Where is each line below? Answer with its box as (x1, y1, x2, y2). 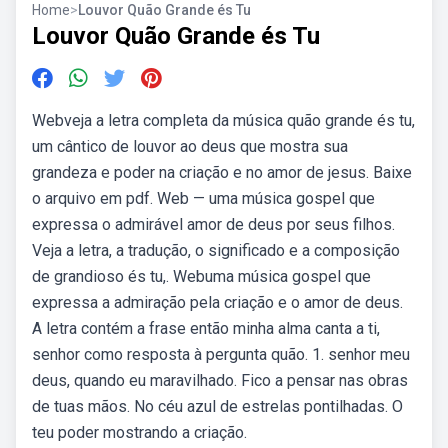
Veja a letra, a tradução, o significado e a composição (32, 241, 400, 260)
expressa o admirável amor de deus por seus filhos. (32, 215, 395, 234)
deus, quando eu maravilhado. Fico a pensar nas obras (32, 371, 408, 390)
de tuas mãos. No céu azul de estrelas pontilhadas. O (32, 397, 403, 416)
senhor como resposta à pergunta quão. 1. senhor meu (32, 345, 410, 364)
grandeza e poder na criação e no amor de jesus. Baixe (32, 163, 412, 182)
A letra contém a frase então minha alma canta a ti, (32, 319, 380, 338)
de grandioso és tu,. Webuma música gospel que (32, 267, 371, 286)
